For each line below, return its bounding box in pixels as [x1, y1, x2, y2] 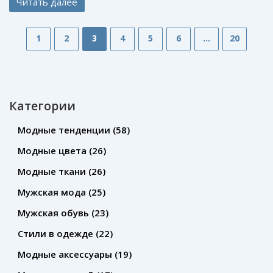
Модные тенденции [18, 124, 113, 136]
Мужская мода [18, 186, 88, 199]
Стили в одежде [18, 227, 96, 240]
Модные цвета [18, 144, 89, 157]
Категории [9, 97, 76, 114]
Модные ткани [18, 165, 88, 178]
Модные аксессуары [18, 248, 115, 261]
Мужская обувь [18, 207, 91, 219]
